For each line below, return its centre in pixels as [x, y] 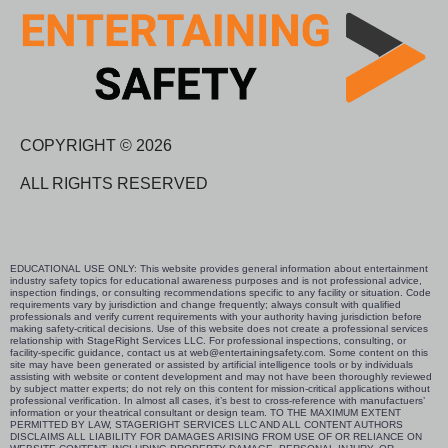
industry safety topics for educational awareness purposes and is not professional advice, [216, 281]
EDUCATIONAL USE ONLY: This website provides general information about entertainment [219, 269]
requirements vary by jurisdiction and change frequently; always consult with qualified [205, 305]
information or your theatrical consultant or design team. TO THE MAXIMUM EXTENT [205, 413]
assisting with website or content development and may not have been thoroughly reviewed [221, 377]
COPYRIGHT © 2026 [96, 146]
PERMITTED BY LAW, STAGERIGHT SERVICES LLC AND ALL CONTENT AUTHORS [206, 425]
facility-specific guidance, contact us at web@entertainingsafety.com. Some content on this [219, 353]
